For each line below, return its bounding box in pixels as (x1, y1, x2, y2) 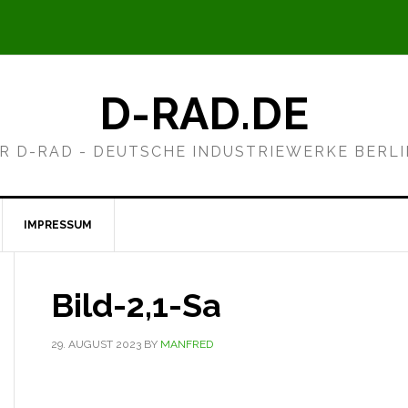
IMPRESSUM (24, 219, 92, 231)
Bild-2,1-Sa (51, 286, 221, 324)
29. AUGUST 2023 (51, 338, 141, 351)
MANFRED (160, 338, 213, 351)
